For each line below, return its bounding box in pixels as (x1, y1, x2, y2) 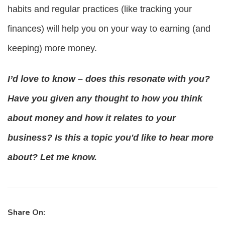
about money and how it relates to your (8, 113, 176, 124)
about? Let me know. (8, 152, 97, 163)
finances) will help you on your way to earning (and (8, 24, 210, 34)
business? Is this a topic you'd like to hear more (8, 133, 213, 143)
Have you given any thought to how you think (8, 93, 202, 104)
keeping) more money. (8, 43, 97, 54)
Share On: (8, 207, 45, 218)
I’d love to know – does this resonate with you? (8, 74, 210, 84)
